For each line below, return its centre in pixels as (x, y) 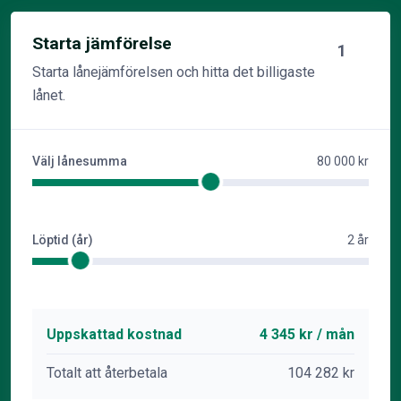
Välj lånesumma (80, 161)
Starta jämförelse (102, 43)
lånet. (49, 95)
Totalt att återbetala (107, 373)
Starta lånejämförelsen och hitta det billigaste (174, 72)
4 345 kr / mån (307, 334)
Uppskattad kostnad (114, 334)
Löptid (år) (63, 240)
